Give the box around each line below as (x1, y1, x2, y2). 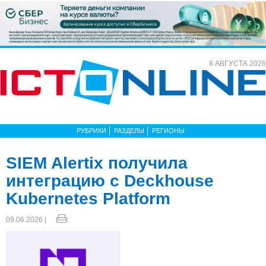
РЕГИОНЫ (152, 126, 185, 134)
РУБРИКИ (77, 126, 106, 134)
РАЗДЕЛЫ (114, 126, 144, 134)
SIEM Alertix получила (6, 153, 188, 172)
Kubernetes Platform (6, 189, 170, 208)
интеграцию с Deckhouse (6, 171, 214, 190)
